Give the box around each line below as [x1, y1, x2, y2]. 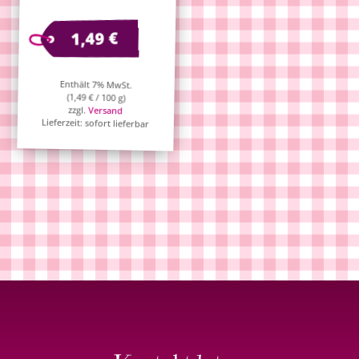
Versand [88, 103, 123, 116]
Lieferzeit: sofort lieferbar [42, 115, 150, 130]
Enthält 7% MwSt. [60, 77, 133, 91]
